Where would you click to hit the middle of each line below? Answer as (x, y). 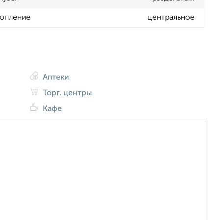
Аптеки (55, 77)
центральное (171, 18)
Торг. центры (67, 93)
